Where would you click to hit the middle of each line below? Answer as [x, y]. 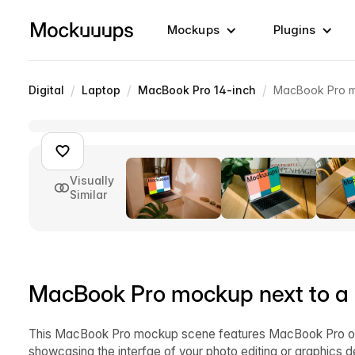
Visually [92, 181]
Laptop [101, 90]
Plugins [294, 30]
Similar [88, 195]
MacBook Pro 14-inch [197, 90]
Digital [46, 90]
